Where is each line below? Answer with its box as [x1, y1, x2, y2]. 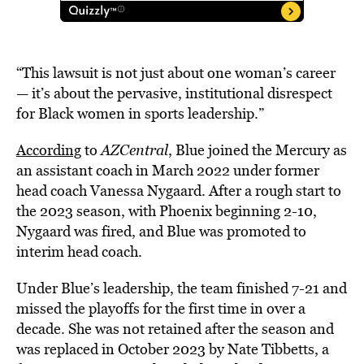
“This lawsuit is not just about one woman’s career [16, 63, 336, 83]
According [16, 140, 81, 160]
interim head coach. [16, 241, 142, 262]
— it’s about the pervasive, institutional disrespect [16, 83, 332, 103]
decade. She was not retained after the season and [16, 318, 334, 339]
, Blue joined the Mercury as [168, 140, 347, 160]
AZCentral [101, 140, 168, 160]
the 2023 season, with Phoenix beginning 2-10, [16, 201, 317, 221]
